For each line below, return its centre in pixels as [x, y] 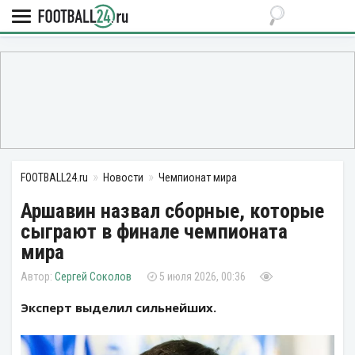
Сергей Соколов [93, 277]
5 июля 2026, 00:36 [202, 277]
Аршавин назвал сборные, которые [172, 211]
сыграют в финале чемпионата [154, 231]
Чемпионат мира [198, 177]
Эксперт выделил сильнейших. [118, 307]
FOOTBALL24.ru [54, 177]
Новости [123, 177]
